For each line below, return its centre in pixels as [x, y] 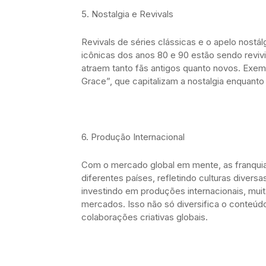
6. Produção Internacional [133, 137]
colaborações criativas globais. [145, 217]
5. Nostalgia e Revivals [127, 14]
